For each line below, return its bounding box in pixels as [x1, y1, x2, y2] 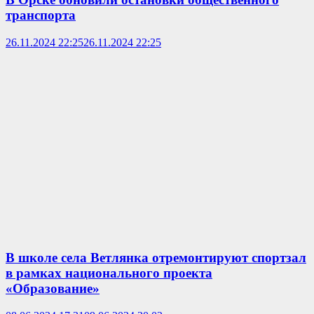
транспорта [6, 7, 76, 22]
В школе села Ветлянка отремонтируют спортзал [6, 250, 306, 266]
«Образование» [6, 281, 100, 296]
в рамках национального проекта [6, 266, 212, 281]
